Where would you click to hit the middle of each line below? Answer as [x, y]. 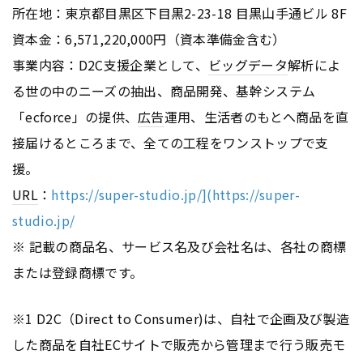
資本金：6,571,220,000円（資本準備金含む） [149, 38]
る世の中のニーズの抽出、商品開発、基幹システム [164, 90]
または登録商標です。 [78, 272]
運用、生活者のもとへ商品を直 [256, 116]
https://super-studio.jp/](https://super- [176, 194]
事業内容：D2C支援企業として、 [111, 64]
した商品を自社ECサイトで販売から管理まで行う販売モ [179, 344]
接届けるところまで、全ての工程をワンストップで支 [171, 142]
